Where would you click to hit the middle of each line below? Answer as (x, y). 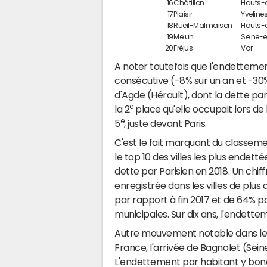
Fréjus (183, 48)
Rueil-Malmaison (203, 25)
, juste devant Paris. (165, 123)
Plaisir (183, 14)
